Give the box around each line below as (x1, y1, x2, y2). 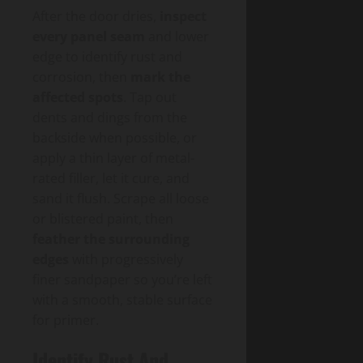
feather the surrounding (32, 230, 190, 249)
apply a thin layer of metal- (32, 149, 194, 168)
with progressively (69, 250, 183, 269)
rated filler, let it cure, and (32, 169, 190, 188)
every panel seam (32, 28, 145, 46)
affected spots (32, 88, 123, 107)
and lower (145, 28, 209, 46)
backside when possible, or (32, 129, 197, 147)
